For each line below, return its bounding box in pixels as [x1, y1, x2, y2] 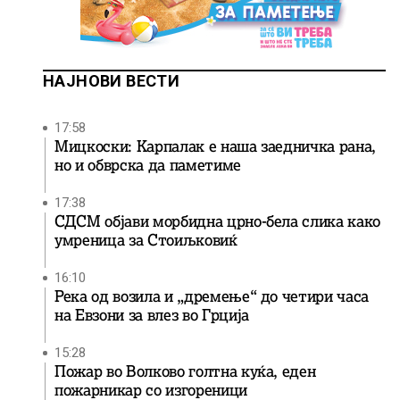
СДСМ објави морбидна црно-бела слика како [54, 212, 381, 231]
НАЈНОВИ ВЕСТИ [43, 71, 180, 90]
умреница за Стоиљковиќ [54, 230, 237, 250]
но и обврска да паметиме [54, 155, 241, 175]
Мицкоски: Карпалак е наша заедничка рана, [54, 137, 377, 156]
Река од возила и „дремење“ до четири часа [54, 287, 370, 306]
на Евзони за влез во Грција [54, 305, 249, 325]
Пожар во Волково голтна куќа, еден [54, 362, 316, 381]
